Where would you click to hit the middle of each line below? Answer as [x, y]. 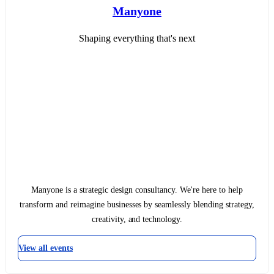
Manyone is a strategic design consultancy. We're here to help [137, 190]
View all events [46, 248]
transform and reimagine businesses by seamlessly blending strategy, [137, 204]
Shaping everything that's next [137, 38]
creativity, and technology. [137, 219]
